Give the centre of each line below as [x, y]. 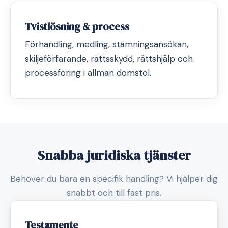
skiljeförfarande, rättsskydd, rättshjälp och [109, 59]
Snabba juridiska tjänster [114, 155]
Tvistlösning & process [77, 27]
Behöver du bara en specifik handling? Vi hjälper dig [114, 179]
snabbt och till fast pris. [114, 193]
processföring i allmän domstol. [88, 73]
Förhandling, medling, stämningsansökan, [107, 45]
